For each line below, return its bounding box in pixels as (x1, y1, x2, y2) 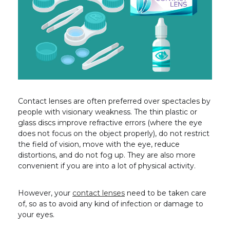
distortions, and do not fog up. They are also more (18, 150, 196, 160)
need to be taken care (125, 188, 206, 198)
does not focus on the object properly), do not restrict (18, 128, 209, 138)
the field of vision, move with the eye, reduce (18, 139, 180, 149)
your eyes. (18, 209, 56, 219)
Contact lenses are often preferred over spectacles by (18, 96, 210, 106)
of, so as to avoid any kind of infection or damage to (18, 199, 203, 208)
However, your (18, 188, 72, 198)
